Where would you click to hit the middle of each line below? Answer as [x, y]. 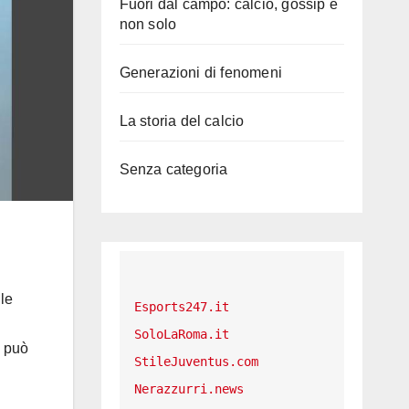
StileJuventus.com [196, 362]
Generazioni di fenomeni [201, 73]
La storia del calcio [182, 121]
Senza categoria [173, 170]
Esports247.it [181, 307]
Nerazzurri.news [189, 389]
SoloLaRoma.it [181, 335]
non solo [148, 25]
